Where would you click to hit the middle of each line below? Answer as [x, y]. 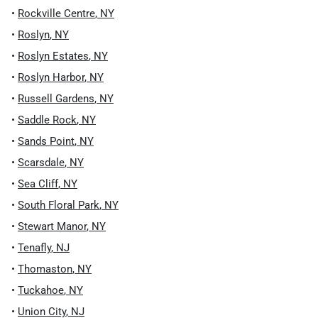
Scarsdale [41, 163]
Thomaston [45, 269]
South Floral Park [59, 205]
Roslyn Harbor [51, 77]
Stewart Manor [52, 226]
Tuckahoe [41, 290]
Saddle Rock [47, 120]
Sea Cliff [38, 184]
